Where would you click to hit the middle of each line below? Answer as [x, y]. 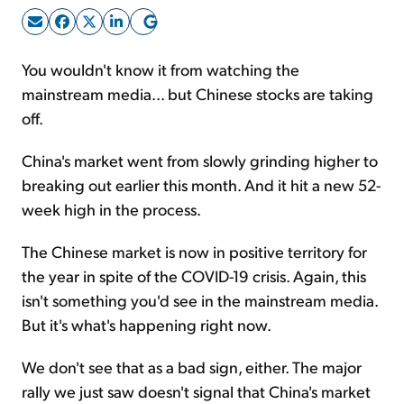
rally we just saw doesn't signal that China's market [196, 390]
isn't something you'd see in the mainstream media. [200, 299]
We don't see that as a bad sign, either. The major [192, 366]
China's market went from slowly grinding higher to [200, 160]
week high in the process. [111, 208]
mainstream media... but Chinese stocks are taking [197, 93]
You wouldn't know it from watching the [161, 69]
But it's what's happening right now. [147, 324]
